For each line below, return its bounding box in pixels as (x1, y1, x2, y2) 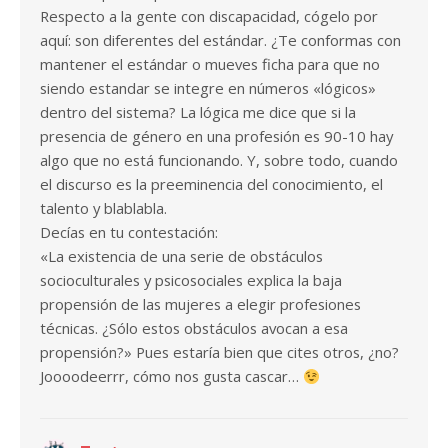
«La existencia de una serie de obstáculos (40, 246, 323, 267)
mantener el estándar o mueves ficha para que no (40, 54, 380, 75)
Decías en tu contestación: (40, 222, 218, 243)
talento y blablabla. (40, 198, 167, 219)
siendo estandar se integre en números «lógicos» (40, 78, 376, 99)
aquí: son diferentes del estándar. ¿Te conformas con (40, 30, 401, 51)
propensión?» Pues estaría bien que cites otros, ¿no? (40, 342, 399, 363)
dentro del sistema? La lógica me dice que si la (40, 102, 356, 123)
